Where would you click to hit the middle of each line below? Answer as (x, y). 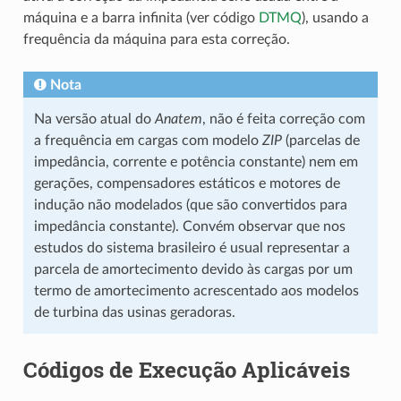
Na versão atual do (94, 119)
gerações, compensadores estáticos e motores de (187, 184)
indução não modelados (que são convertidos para (190, 205)
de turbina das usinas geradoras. (134, 313)
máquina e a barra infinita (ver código (141, 18)
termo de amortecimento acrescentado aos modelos (196, 291)
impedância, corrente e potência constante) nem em (196, 162)
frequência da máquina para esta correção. (156, 40)
